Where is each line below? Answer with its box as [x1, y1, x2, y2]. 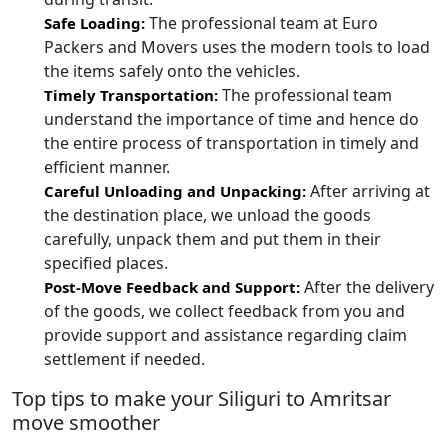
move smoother [12, 409, 160, 437]
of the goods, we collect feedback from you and [44, 300, 405, 323]
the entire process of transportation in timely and [44, 132, 419, 155]
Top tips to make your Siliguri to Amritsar [12, 385, 391, 413]
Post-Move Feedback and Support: [44, 277, 300, 298]
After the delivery [300, 276, 434, 299]
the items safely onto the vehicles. [44, 60, 300, 83]
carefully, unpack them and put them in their [44, 228, 381, 251]
